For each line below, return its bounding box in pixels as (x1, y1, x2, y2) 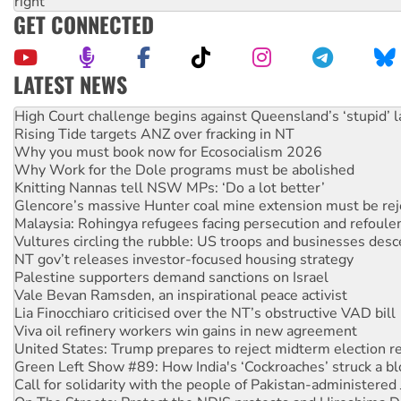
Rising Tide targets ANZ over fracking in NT (14, 106, 294, 126)
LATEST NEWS (13, 68, 127, 101)
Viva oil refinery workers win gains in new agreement (14, 303, 357, 323)
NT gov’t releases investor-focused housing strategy (14, 231, 354, 252)
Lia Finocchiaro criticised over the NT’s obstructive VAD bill (14, 285, 396, 305)
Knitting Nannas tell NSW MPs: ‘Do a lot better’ (14, 159, 325, 180)
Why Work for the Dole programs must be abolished (14, 141, 354, 162)
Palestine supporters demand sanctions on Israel (14, 249, 328, 269)
